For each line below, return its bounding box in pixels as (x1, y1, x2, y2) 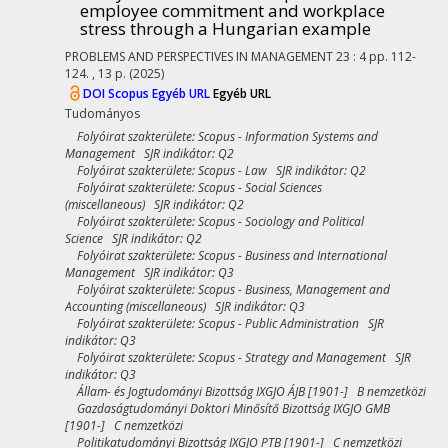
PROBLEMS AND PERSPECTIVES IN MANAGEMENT (65, 48, 333, 65)
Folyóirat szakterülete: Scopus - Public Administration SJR (65, 315, 384, 332)
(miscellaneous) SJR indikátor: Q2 (65, 196, 244, 213)
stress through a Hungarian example (80, 17, 371, 40)
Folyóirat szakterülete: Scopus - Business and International (65, 247, 387, 264)
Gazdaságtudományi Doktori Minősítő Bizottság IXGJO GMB (65, 400, 390, 417)
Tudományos (65, 105, 140, 122)
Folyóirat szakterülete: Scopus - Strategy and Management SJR (65, 349, 411, 366)
